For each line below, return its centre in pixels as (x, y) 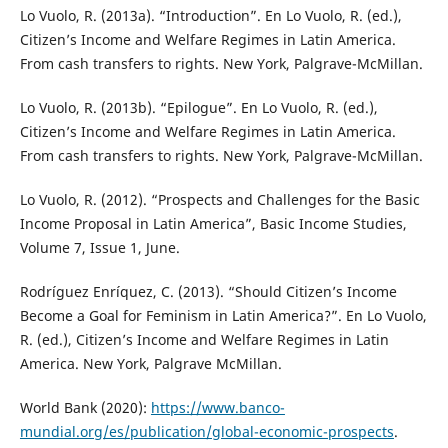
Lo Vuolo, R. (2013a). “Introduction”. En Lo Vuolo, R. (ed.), (210, 16)
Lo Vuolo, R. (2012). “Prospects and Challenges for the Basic (219, 200)
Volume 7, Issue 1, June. (99, 248)
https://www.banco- (217, 408)
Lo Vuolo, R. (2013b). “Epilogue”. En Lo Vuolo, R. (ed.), (198, 108)
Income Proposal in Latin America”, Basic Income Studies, (213, 224)
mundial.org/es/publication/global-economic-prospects (206, 432)
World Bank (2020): (85, 408)
